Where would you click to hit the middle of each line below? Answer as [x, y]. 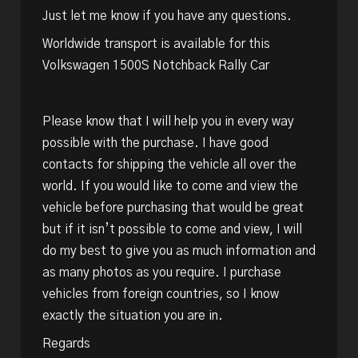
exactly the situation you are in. [132, 316]
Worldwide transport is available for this [156, 45]
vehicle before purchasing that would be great [173, 208]
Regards [66, 344]
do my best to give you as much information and [179, 251]
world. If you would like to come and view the [170, 186]
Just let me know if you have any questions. [167, 17]
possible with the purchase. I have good [155, 143]
